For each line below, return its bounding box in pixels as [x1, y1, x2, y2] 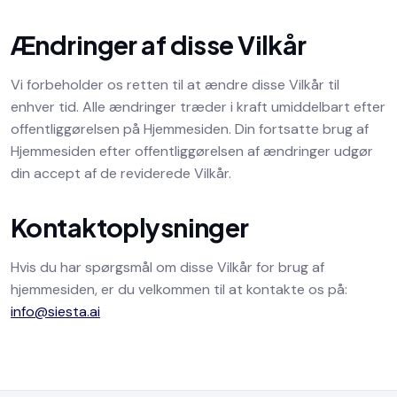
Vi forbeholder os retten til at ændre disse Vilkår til [11, 75, 339, 94]
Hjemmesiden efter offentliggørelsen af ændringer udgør [11, 142, 373, 160]
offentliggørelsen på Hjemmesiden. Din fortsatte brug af [11, 120, 369, 138]
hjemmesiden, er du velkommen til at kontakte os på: [11, 280, 347, 299]
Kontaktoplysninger [11, 211, 249, 243]
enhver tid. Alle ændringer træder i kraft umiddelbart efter [11, 97, 385, 116]
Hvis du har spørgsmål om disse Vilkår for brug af [11, 258, 324, 276]
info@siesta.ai [11, 302, 100, 321]
